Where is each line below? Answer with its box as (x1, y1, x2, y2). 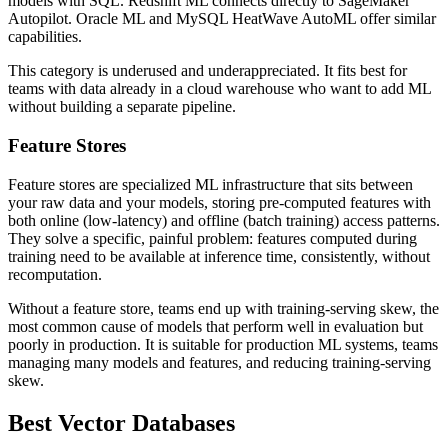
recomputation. (8, 265, 102, 283)
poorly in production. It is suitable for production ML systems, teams (8, 335, 438, 353)
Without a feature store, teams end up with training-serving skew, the (8, 299, 439, 317)
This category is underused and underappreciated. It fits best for (8, 62, 407, 80)
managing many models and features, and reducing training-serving (8, 353, 431, 371)
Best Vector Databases (8, 409, 235, 436)
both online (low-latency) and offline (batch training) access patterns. (8, 211, 440, 229)
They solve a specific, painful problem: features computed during (8, 229, 417, 247)
